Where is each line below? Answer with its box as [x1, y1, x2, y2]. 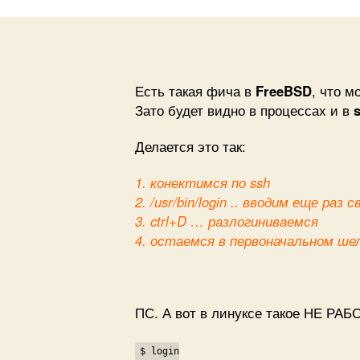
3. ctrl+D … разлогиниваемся [135, 211, 318, 231]
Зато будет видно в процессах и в [135, 100, 354, 120]
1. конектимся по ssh [135, 172, 270, 192]
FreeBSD [256, 80, 312, 100]
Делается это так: [135, 136, 246, 156]
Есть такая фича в [135, 80, 256, 100]
